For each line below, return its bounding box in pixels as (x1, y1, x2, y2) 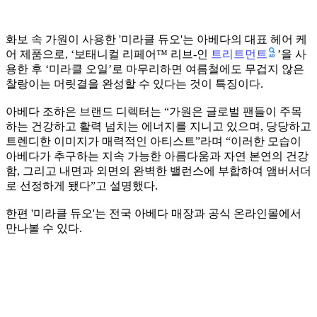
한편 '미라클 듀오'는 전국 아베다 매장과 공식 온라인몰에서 (6, 207, 301, 219)
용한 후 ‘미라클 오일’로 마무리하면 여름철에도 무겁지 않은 (6, 62, 304, 75)
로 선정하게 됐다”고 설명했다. (6, 179, 158, 192)
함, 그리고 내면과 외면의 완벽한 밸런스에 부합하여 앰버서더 (6, 164, 311, 177)
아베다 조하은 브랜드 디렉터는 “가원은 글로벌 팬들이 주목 (6, 105, 302, 117)
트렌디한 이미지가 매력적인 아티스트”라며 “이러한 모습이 (6, 134, 301, 147)
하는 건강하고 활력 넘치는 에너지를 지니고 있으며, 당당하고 (6, 120, 311, 132)
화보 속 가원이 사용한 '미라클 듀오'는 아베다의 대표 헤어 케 (6, 33, 307, 45)
